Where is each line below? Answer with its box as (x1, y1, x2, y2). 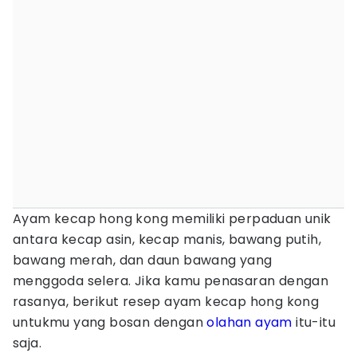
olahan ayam (206, 313, 292, 331)
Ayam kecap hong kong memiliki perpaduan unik (13, 210, 331, 228)
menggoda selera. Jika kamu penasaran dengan (13, 272, 329, 290)
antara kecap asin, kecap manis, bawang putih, (13, 230, 321, 249)
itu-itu (292, 313, 336, 331)
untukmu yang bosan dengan (13, 313, 207, 331)
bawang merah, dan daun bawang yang (13, 251, 273, 269)
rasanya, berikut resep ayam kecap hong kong (13, 292, 320, 311)
